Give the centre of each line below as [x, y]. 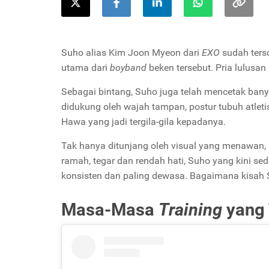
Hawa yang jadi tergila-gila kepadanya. [144, 122]
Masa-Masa [110, 209]
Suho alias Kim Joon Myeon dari [131, 53]
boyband [129, 68]
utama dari [86, 68]
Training [190, 209]
